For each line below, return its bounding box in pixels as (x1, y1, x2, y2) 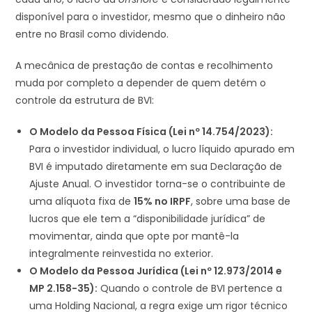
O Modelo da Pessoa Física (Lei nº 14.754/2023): (29, 124, 274, 139)
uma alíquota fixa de (29, 194, 134, 208)
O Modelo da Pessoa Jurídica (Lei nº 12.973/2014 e (29, 263, 283, 278)
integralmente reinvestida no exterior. (29, 246, 214, 260)
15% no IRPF (134, 194, 192, 208)
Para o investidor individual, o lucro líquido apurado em (29, 141, 295, 156)
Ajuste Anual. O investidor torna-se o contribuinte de (29, 176, 286, 191)
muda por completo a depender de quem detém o (15, 75, 267, 90)
